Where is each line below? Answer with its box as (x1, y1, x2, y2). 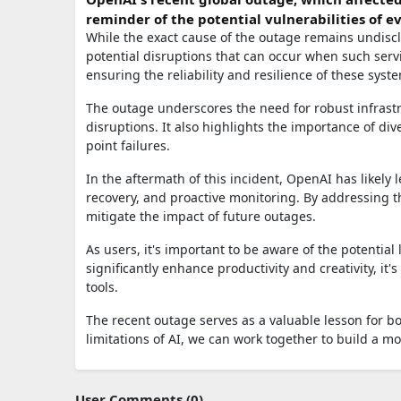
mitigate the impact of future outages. (86, 207, 316, 225)
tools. (86, 277, 118, 295)
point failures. (86, 136, 170, 154)
